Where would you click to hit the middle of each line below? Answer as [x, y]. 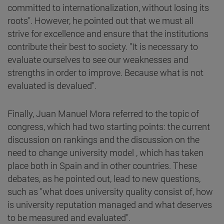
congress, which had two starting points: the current [109, 126]
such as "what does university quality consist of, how [110, 191]
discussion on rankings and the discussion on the [103, 139]
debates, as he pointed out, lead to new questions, [104, 178]
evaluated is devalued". [52, 85]
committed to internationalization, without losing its [108, 7]
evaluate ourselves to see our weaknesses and [98, 59]
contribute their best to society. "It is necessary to [103, 46]
